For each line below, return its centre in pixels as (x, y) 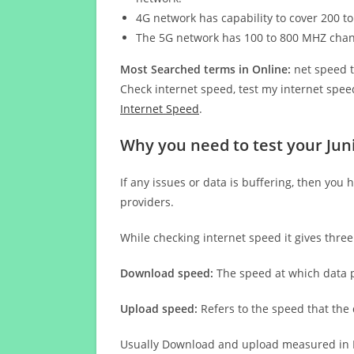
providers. (147, 202)
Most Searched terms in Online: (205, 69)
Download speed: (167, 273)
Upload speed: (159, 309)
